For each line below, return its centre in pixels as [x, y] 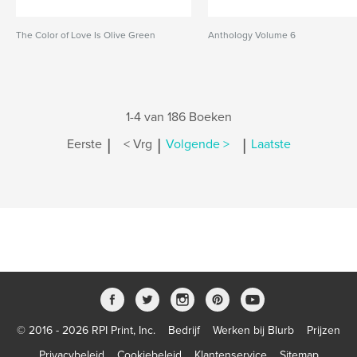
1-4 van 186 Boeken [178, 117]
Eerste [84, 145]
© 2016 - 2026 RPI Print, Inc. [86, 330]
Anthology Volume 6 [252, 35]
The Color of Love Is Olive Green [86, 35]
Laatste [271, 145]
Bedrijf [184, 330]
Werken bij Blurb [253, 330]
